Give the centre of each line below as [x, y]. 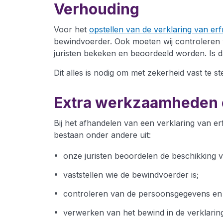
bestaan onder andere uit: [102, 135]
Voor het [71, 29]
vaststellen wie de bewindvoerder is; [131, 175]
